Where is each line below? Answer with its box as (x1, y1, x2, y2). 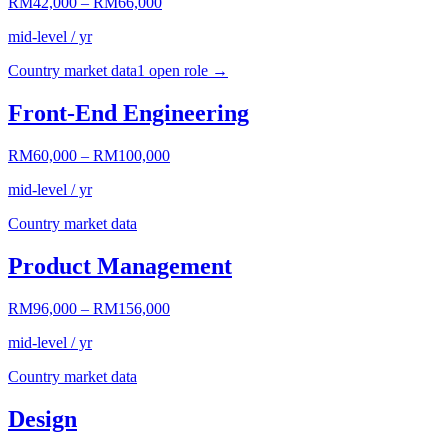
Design (8, 405, 77, 432)
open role (145, 62, 208, 80)
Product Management (8, 253, 232, 280)
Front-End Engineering (8, 100, 249, 127)
